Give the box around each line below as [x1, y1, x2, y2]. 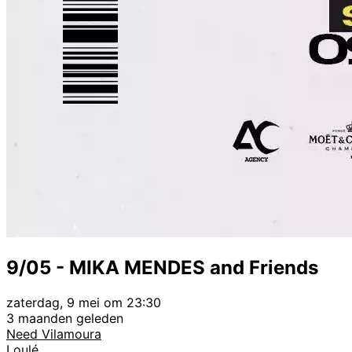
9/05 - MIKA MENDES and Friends [6, 255, 318, 279]
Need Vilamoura [6, 325, 101, 342]
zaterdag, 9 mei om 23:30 [6, 294, 161, 310]
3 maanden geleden [6, 310, 123, 326]
